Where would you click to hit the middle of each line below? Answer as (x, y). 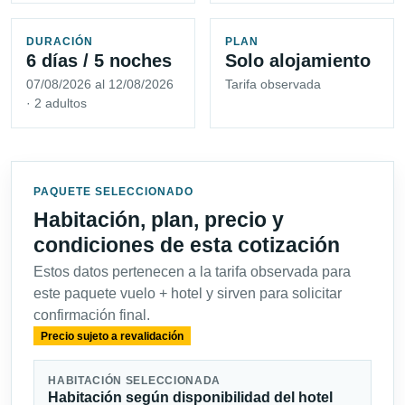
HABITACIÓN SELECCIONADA (135, 381)
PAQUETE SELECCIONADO (113, 192)
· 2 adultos (57, 104)
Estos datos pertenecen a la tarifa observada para (192, 272)
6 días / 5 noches (99, 61)
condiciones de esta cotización (187, 245)
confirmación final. (92, 316)
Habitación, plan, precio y (159, 220)
